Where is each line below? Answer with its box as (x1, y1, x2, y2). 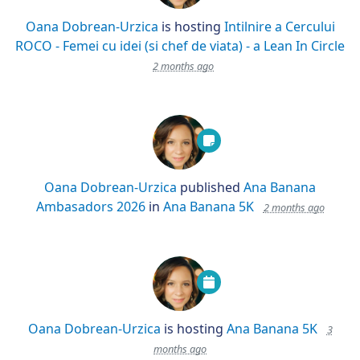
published (177, 178, 243, 196)
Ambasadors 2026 (35, 198, 145, 215)
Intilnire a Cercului (223, 18, 335, 35)
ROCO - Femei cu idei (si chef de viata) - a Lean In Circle (15, 37, 345, 55)
